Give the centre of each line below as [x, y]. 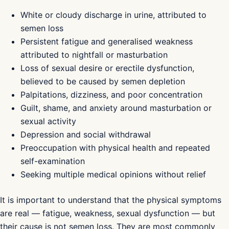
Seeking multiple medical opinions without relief [113, 174]
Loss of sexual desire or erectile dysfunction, [107, 68]
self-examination [53, 161]
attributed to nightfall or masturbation [94, 54]
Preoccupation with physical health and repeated [115, 147]
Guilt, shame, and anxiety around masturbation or [116, 108]
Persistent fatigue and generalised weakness [107, 41]
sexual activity [48, 121]
